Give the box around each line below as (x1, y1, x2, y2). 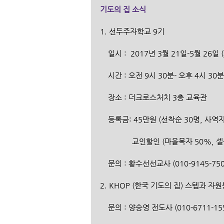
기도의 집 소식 (100, 4, 146, 13)
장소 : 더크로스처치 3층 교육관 (108, 92, 207, 101)
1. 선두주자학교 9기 (100, 26, 164, 35)
